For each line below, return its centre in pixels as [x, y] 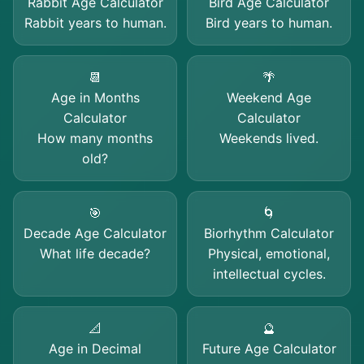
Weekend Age [269, 97]
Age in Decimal [95, 349]
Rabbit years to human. [95, 23]
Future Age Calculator [269, 349]
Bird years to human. [269, 23]
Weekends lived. [269, 138]
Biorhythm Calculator [269, 233]
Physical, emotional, [269, 253]
